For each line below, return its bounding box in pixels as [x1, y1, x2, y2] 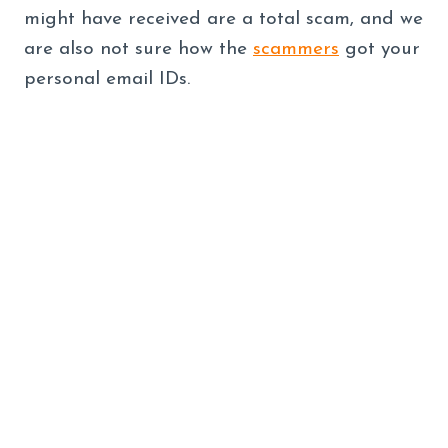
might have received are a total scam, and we [24, 9, 423, 29]
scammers [253, 39, 339, 59]
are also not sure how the [24, 39, 253, 59]
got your [339, 39, 420, 59]
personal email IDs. [24, 69, 196, 89]
